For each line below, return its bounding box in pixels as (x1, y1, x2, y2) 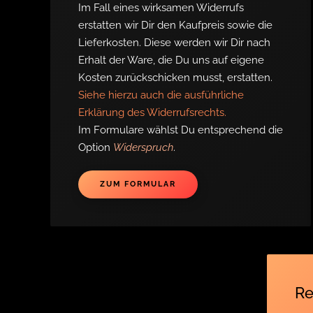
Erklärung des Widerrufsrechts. (78, 106, 226, 119)
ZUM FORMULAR (100, 180, 176, 189)
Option (78, 141, 113, 154)
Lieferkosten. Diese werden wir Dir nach (78, 36, 270, 49)
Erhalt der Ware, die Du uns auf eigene (78, 54, 264, 66)
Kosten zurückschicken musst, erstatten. (78, 71, 275, 84)
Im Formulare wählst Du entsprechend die (78, 124, 283, 136)
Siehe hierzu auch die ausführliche (78, 89, 244, 101)
